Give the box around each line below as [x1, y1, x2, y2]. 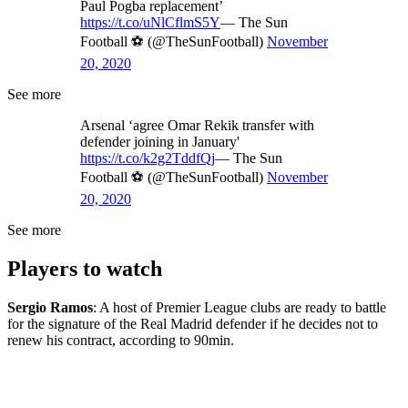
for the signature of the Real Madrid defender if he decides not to [7, 316, 378, 332]
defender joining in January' [80, 134, 240, 150]
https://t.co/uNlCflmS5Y [80, 15, 220, 31]
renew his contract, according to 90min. [7, 332, 234, 349]
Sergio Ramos [7, 300, 93, 316]
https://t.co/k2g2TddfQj [80, 150, 215, 167]
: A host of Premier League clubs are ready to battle [93, 300, 386, 316]
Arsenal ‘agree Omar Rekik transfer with [80, 117, 314, 134]
